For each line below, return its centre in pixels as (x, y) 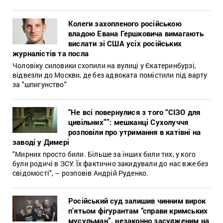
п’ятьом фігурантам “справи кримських (138, 210)
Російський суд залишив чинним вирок (137, 200)
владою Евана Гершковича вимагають (136, 33)
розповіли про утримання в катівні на (135, 132)
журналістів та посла (51, 53)
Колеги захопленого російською (125, 23)
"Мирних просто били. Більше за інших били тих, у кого (104, 154)
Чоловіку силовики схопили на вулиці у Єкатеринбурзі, (104, 65)
